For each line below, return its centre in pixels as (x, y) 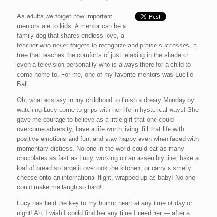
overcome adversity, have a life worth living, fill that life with (101, 129)
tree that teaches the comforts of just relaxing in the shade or (103, 55)
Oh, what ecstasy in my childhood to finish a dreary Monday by (106, 100)
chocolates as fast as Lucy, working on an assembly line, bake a (108, 158)
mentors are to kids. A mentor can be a (71, 26)
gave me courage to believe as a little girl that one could (95, 119)
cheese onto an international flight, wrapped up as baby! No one (106, 177)
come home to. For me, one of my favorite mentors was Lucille (105, 74)
